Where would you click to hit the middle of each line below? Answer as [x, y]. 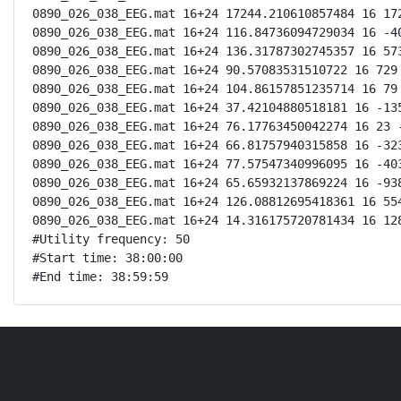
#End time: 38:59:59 [100, 277]
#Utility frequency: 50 [111, 239]
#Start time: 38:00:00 [107, 258]
